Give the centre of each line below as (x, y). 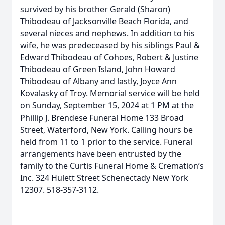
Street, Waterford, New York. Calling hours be (106, 130)
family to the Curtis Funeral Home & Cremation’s (112, 166)
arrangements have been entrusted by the (101, 154)
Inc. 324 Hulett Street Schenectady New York (104, 178)
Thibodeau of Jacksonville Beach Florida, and (104, 21)
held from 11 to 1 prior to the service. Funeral (106, 142)
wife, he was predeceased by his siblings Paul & (110, 45)
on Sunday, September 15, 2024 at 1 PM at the (107, 105)
